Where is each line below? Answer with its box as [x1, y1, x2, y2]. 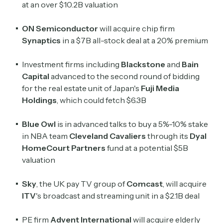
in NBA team [22, 131, 68, 141]
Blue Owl [22, 119, 56, 129]
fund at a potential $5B [106, 143, 188, 153]
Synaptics [22, 35, 61, 46]
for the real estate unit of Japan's [22, 83, 141, 94]
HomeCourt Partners [22, 143, 106, 153]
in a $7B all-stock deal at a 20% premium [61, 35, 208, 46]
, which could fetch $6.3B [57, 95, 146, 106]
